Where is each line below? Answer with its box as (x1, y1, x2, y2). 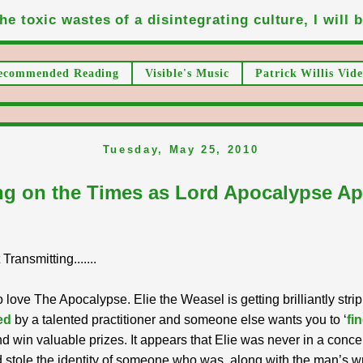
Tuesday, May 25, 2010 (102, 143, 259, 156)
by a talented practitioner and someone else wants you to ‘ (11, 312, 347, 327)
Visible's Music (145, 66, 229, 79)
